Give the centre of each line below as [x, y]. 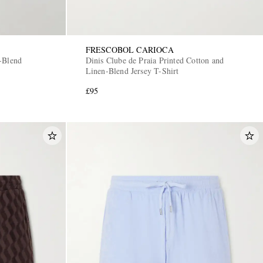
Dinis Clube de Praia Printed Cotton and [155, 60]
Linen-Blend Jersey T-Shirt [132, 70]
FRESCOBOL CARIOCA [129, 49]
